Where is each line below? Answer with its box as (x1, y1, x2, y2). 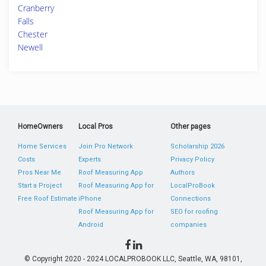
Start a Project (18, 182, 62, 189)
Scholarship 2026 (170, 142, 224, 150)
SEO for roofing (170, 208, 218, 216)
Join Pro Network (78, 142, 134, 150)
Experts (78, 156, 102, 163)
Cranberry (18, 2, 54, 14)
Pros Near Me (18, 169, 61, 176)
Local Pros (78, 122, 113, 131)
